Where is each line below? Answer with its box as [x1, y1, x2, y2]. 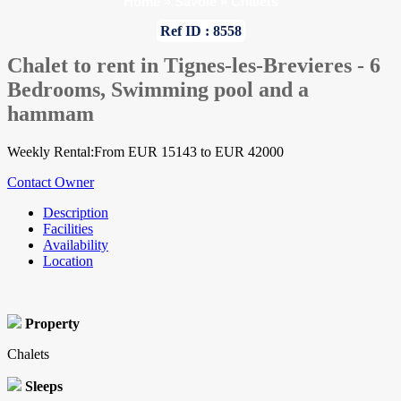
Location [43, 253, 93, 269]
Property [25, 316, 80, 332]
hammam [7, 102, 94, 126]
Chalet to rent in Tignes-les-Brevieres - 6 [7, 54, 380, 78]
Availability [43, 237, 108, 253]
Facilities [43, 221, 93, 237]
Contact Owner [7, 175, 94, 191]
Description [43, 205, 108, 221]
